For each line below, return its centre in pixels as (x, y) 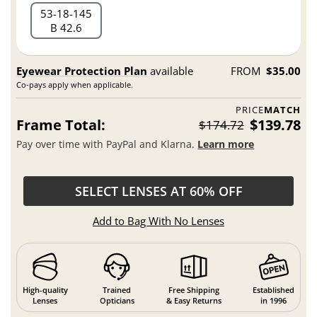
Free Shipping (194, 289)
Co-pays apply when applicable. (75, 85)
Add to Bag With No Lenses (158, 221)
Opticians (117, 300)
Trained (117, 289)
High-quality (45, 289)
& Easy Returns (194, 300)
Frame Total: (61, 125)
